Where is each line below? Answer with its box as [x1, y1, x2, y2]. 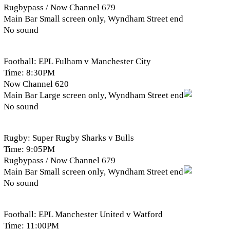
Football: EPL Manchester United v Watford [4, 209, 163, 220]
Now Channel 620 [4, 79, 69, 89]
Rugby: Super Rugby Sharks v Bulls [4, 133, 134, 143]
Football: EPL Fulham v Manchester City [4, 56, 151, 67]
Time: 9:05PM [4, 144, 55, 155]
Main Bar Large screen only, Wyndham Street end [4, 90, 184, 101]
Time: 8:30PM [4, 68, 55, 78]
